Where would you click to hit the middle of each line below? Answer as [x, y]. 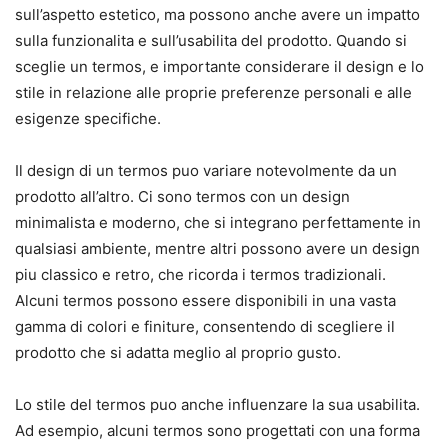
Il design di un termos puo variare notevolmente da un [206, 171]
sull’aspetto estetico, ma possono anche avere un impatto [217, 15]
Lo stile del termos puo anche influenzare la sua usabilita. [217, 405]
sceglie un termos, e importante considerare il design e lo [219, 67]
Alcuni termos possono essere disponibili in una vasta [205, 301]
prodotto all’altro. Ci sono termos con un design [182, 197]
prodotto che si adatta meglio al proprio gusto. [178, 353]
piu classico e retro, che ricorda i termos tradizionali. [200, 275]
